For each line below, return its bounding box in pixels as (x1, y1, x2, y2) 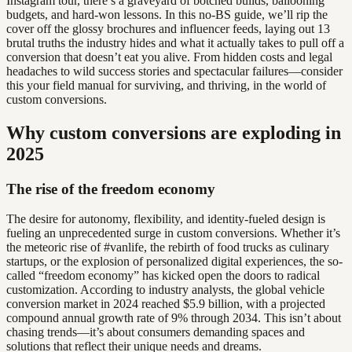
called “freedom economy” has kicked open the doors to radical (6, 269, 320, 283)
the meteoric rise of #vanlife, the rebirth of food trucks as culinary (6, 240, 329, 255)
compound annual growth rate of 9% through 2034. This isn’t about (6, 311, 341, 325)
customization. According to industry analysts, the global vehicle (6, 283, 324, 297)
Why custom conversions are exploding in (6, 122, 341, 143)
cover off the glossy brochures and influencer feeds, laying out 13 (6, 21, 330, 35)
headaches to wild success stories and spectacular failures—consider (6, 64, 343, 78)
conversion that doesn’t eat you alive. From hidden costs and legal (6, 49, 332, 64)
